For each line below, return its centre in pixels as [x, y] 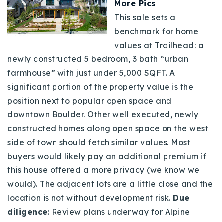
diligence [28, 211]
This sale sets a [145, 17]
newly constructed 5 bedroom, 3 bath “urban [98, 59]
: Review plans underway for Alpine [119, 211]
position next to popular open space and [90, 100]
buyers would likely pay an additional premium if [107, 156]
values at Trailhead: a [159, 45]
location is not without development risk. [90, 197]
